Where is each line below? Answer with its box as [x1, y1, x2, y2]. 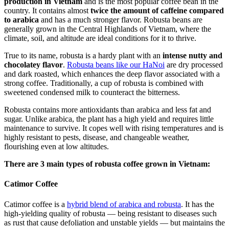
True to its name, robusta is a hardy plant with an [4, 51, 163, 60]
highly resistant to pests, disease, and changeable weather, [4, 133, 189, 142]
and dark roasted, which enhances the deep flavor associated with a [4, 70, 220, 79]
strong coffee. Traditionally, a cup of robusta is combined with [4, 79, 203, 88]
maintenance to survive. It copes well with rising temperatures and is [4, 124, 223, 133]
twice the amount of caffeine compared [88, 6, 224, 15]
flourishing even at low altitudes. [4, 142, 109, 151]
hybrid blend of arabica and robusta [67, 199, 181, 209]
